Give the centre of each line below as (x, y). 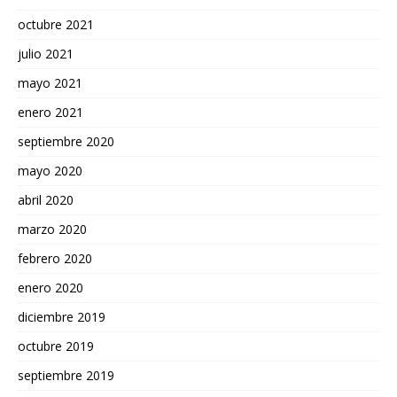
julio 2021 (46, 54)
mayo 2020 (50, 171)
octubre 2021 (56, 25)
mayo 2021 (50, 83)
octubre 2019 (56, 346)
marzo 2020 (52, 230)
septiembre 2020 (66, 142)
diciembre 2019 (62, 317)
